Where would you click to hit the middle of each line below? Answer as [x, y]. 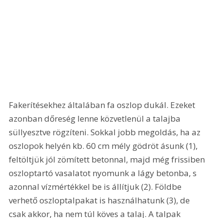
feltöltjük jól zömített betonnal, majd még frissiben [108, 160]
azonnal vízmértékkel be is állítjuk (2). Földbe [96, 187]
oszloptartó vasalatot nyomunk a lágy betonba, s [104, 173]
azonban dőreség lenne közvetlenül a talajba [96, 119]
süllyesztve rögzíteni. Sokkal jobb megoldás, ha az [106, 132]
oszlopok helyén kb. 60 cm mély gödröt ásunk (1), [104, 146]
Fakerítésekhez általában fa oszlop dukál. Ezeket [103, 105]
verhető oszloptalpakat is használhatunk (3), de [100, 200]
